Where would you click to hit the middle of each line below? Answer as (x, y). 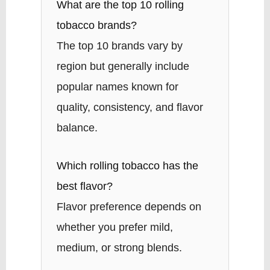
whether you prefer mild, (115, 228)
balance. (77, 128)
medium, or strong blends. (119, 248)
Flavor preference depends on (129, 207)
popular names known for (117, 87)
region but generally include (123, 67)
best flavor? (84, 187)
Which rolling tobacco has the (127, 166)
